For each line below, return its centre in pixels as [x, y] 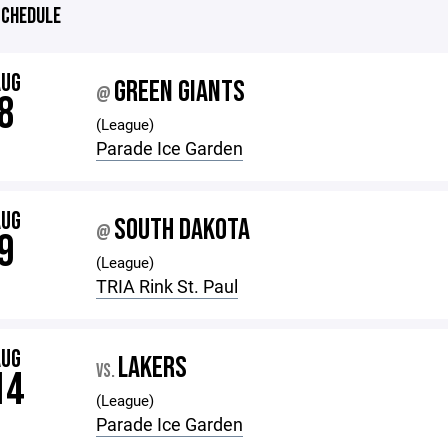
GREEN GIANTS [180, 92]
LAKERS [153, 368]
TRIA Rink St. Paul [167, 286]
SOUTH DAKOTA [182, 230]
